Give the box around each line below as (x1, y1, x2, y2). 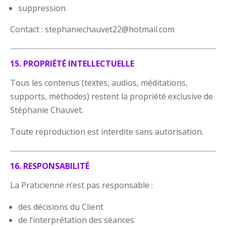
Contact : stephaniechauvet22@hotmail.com (10, 23, 175, 35)
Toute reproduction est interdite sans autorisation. (10, 126, 204, 137)
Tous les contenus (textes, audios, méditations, (10, 77, 188, 88)
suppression (18, 2, 66, 14)
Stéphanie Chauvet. (10, 104, 84, 116)
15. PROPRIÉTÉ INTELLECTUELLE (10, 58, 135, 69)
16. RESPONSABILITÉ (10, 160, 90, 172)
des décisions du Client (18, 201, 104, 212)
